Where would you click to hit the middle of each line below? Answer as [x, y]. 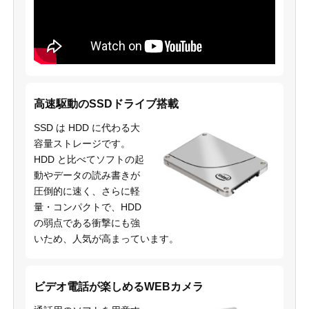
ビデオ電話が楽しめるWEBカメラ [118, 286]
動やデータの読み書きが [87, 175]
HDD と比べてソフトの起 [89, 159]
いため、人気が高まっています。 [106, 238]
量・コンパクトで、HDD [87, 207]
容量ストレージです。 [82, 143]
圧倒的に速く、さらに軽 [87, 191]
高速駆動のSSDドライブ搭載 [106, 103]
